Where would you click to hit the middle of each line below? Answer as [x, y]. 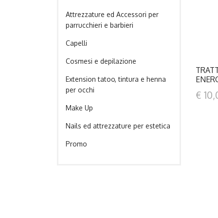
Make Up [79, 108]
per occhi [80, 90]
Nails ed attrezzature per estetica [118, 126]
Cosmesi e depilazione [101, 61]
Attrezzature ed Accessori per [112, 14]
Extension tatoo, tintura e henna [116, 79]
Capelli [76, 43]
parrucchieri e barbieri [100, 25]
